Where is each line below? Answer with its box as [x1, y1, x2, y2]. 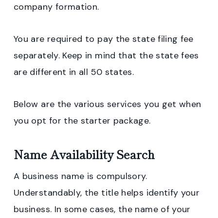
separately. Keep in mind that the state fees [14, 49, 199, 61]
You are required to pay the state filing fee [14, 33, 194, 45]
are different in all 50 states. [14, 66, 134, 78]
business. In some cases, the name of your [14, 203, 191, 215]
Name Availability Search [14, 145, 155, 163]
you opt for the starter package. [14, 114, 151, 127]
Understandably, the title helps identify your [14, 186, 200, 199]
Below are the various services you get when [14, 98, 201, 110]
